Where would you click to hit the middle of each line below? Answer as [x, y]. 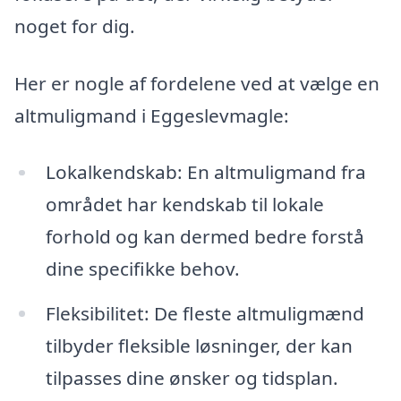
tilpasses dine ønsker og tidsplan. [192, 378]
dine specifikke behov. [142, 269]
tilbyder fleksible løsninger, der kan [199, 346]
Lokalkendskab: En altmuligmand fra [205, 172]
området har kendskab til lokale [184, 205]
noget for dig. [75, 26]
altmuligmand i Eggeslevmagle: [152, 115]
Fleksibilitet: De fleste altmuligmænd [205, 314]
